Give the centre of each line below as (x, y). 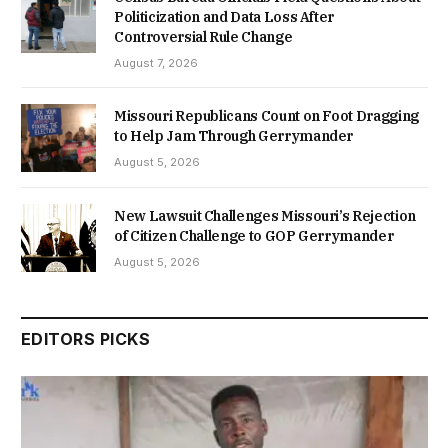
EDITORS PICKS (86, 339)
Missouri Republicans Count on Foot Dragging (266, 116)
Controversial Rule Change (203, 37)
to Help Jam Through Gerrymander (234, 136)
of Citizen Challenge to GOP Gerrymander (254, 236)
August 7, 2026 (156, 63)
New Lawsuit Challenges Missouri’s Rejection (265, 216)
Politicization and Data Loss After (224, 17)
